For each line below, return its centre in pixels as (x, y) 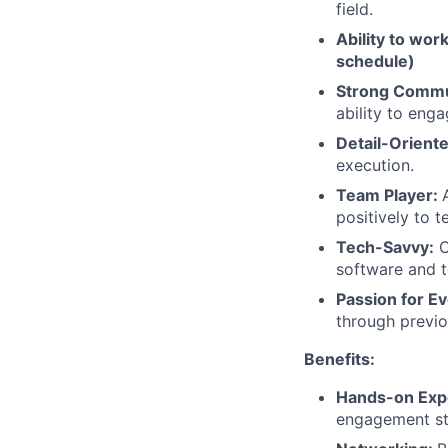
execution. (375, 165)
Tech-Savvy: (385, 247)
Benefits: (339, 359)
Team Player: (389, 195)
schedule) (375, 61)
